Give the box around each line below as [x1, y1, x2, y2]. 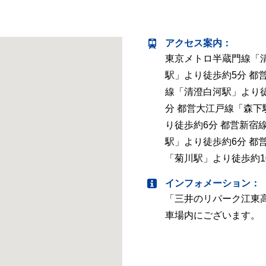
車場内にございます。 [165, 210, 260, 220]
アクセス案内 [165, 38, 222, 48]
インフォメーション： [165, 178, 260, 188]
